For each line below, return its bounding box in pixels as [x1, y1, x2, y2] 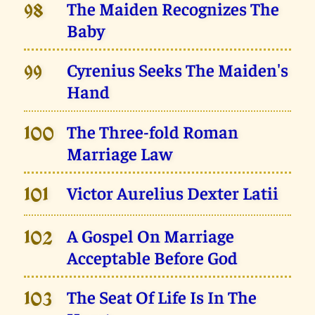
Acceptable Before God [67, 245, 238, 268]
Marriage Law [67, 141, 173, 164]
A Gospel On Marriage [67, 224, 235, 246]
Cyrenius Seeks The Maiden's [67, 58, 289, 81]
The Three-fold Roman [67, 120, 239, 142]
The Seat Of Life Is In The [67, 285, 257, 308]
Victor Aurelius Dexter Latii [67, 181, 279, 204]
